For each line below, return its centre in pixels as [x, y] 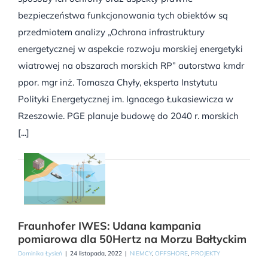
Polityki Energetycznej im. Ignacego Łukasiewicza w [126, 99]
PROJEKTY [205, 254]
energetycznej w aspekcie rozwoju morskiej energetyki [130, 49]
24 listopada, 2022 [96, 254]
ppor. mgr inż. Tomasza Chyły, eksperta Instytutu [118, 83]
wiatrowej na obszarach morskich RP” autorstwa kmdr [131, 66]
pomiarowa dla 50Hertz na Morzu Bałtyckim [132, 239]
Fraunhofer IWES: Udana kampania [109, 226]
